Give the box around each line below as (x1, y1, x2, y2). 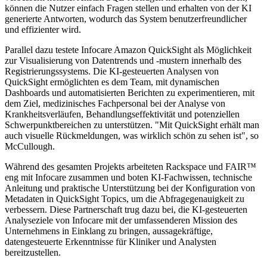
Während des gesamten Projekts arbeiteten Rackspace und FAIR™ (5, 162, 256, 172)
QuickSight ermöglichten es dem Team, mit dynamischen (5, 77, 219, 88)
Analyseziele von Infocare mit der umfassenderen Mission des (5, 215, 237, 226)
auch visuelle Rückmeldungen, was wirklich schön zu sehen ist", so (5, 131, 259, 141)
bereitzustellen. (5, 247, 61, 258)
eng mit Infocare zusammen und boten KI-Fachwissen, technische (5, 172, 252, 183)
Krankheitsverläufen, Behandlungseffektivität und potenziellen (5, 109, 240, 120)
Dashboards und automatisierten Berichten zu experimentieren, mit (5, 88, 254, 98)
